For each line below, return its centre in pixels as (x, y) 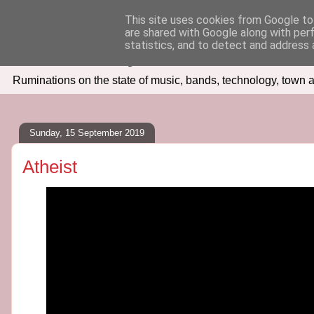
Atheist (50, 167)
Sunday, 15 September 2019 (87, 132)
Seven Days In (98, 52)
